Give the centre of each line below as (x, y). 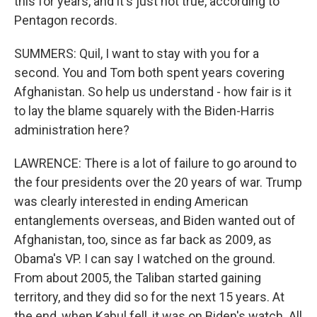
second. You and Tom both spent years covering (149, 73)
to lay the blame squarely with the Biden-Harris (144, 111)
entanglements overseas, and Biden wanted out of (155, 220)
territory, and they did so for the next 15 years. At (149, 297)
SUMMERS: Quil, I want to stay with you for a (137, 53)
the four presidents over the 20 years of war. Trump (158, 182)
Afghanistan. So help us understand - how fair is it (153, 92)
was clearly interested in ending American (131, 201)
